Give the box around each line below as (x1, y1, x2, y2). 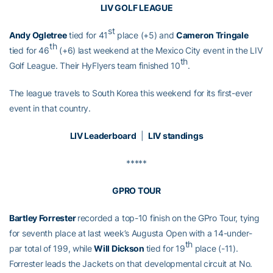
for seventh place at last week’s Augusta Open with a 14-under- (9, 227, 252, 238)
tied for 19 (146, 243, 185, 253)
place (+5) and (115, 29, 176, 40)
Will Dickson (94, 243, 146, 253)
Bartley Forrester (9, 212, 77, 223)
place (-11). (193, 243, 238, 253)
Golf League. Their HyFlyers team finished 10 (9, 60, 180, 71)
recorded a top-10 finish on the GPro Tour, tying (77, 212, 260, 223)
